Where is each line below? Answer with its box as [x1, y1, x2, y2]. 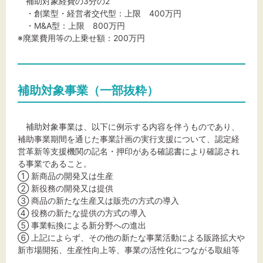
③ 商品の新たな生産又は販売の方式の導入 [18, 195, 179, 205]
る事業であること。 [18, 159, 92, 168]
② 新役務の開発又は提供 [18, 183, 113, 193]
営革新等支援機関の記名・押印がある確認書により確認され [18, 146, 240, 156]
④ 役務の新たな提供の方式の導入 [18, 208, 146, 218]
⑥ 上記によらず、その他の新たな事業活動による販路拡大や [18, 232, 245, 242]
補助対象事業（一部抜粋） [18, 83, 159, 97]
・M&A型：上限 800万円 [18, 21, 125, 31]
